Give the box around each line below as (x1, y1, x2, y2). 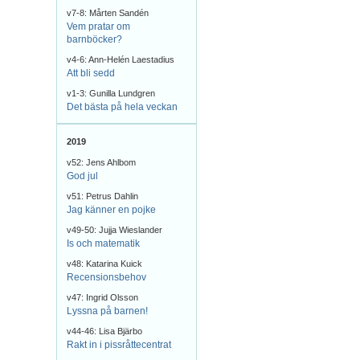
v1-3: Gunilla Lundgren (67, 88, 155, 98)
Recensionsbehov (67, 272, 146, 283)
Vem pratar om (67, 21, 130, 32)
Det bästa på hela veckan (67, 101, 178, 112)
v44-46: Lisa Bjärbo (67, 326, 142, 336)
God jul (67, 170, 98, 182)
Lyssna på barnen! (67, 305, 148, 317)
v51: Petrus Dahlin (67, 191, 138, 201)
